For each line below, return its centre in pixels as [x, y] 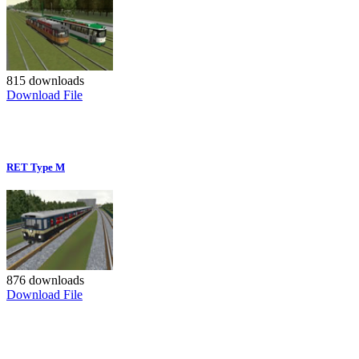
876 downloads [45, 280]
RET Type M [36, 167]
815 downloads [45, 80]
